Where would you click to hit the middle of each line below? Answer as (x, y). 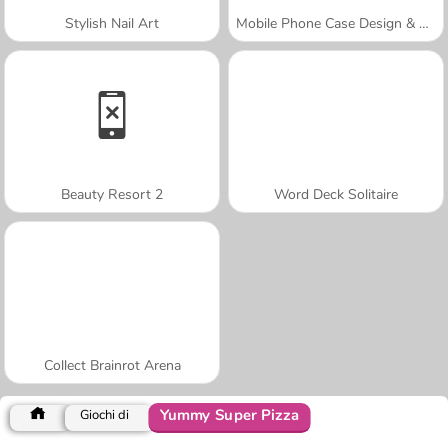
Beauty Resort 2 (112, 194)
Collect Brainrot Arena (112, 365)
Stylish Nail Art (112, 23)
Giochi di (104, 414)
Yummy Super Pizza (229, 415)
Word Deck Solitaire (336, 194)
